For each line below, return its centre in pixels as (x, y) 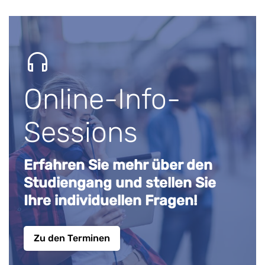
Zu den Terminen (72, 238)
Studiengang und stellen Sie (120, 182)
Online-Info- (102, 99)
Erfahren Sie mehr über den (118, 165)
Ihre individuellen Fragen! (110, 200)
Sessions (81, 132)
